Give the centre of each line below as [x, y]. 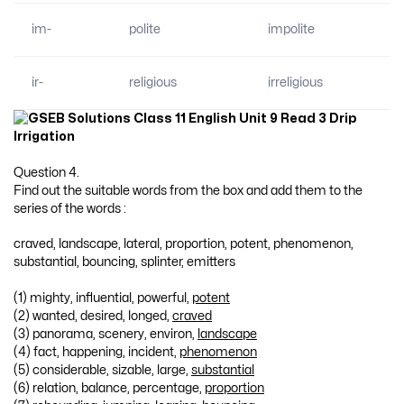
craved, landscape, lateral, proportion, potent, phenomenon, [184, 244]
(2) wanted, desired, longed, [93, 316]
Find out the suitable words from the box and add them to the [188, 190]
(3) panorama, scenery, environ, [106, 334]
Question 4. [46, 172]
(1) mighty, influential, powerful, [103, 298]
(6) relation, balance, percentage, [109, 388]
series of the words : [70, 208]
